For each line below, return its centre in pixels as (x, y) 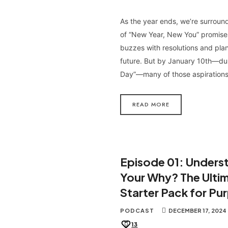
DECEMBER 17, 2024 (198, 210)
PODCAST (137, 210)
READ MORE (151, 105)
